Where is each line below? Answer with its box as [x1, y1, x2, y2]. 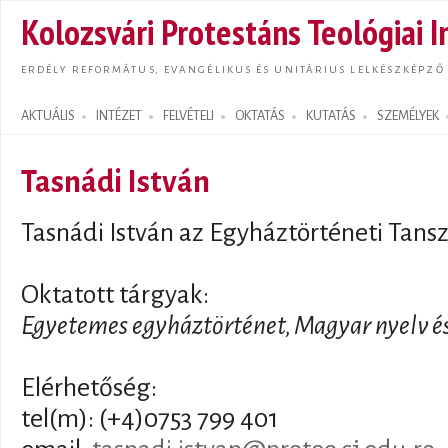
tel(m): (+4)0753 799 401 [21, 405, 279, 433]
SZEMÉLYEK [377, 109, 439, 123]
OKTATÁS [235, 109, 285, 123]
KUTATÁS [306, 109, 356, 123]
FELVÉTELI [163, 109, 214, 123]
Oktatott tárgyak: [21, 281, 209, 309]
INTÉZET [96, 109, 142, 123]
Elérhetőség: [21, 374, 157, 402]
